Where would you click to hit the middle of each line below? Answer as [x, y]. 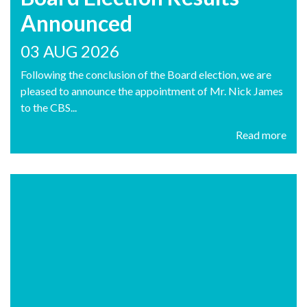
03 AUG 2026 [70, 51]
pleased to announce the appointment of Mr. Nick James [152, 91]
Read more [261, 135]
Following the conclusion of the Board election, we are [146, 75]
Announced [76, 23]
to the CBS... [49, 108]
